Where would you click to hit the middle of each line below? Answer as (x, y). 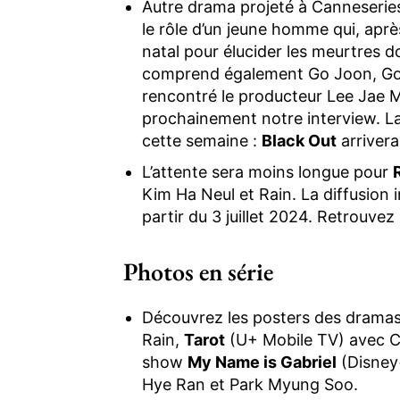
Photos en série (198, 271)
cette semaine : (202, 140)
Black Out (299, 140)
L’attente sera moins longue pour (267, 171)
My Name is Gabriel (262, 362)
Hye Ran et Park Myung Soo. (250, 384)
